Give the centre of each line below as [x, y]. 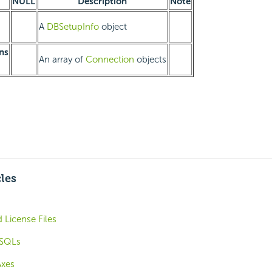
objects [150, 60]
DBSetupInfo [73, 27]
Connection [110, 60]
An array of [62, 60]
